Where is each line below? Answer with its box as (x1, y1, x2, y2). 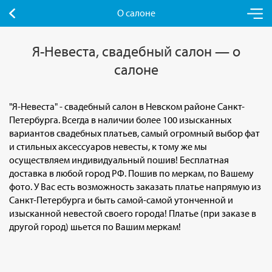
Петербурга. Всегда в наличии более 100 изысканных (9, 114, 231, 126)
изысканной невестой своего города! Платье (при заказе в (9, 207, 256, 219)
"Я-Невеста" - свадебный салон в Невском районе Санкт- (9, 100, 245, 112)
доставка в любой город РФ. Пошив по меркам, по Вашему (9, 167, 254, 179)
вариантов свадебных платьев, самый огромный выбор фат (9, 127, 260, 139)
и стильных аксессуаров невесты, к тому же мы (9, 140, 207, 152)
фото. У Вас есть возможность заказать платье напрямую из (9, 180, 261, 192)
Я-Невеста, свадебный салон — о (32, 42, 240, 60)
